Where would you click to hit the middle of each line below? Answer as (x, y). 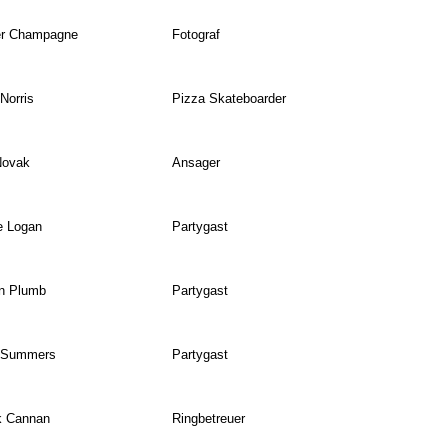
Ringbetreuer (208, 419)
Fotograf (195, 35)
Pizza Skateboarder (228, 99)
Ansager (195, 163)
